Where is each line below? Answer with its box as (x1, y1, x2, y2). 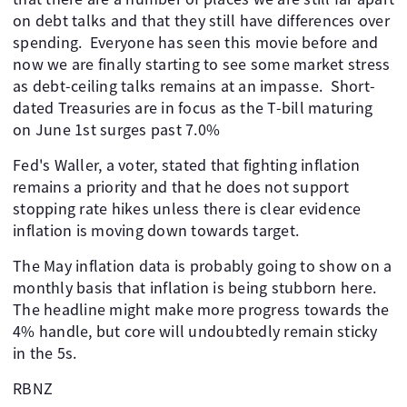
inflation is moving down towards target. (13, 220, 299, 241)
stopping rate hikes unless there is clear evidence (13, 198, 362, 219)
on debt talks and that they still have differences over (13, 10, 390, 31)
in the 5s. (13, 342, 77, 363)
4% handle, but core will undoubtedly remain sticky (13, 321, 378, 342)
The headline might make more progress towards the (13, 299, 390, 320)
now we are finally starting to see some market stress (13, 54, 391, 74)
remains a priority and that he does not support (13, 176, 349, 197)
